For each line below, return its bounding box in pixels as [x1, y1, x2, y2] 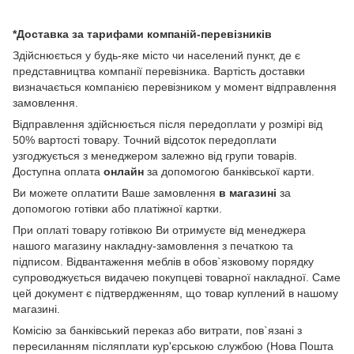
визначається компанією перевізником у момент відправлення [13, 81, 337, 94]
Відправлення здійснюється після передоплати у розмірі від [13, 118, 322, 131]
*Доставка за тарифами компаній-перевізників [13, 28, 272, 41]
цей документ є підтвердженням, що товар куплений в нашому [13, 287, 338, 300]
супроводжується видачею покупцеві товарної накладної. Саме [13, 271, 341, 284]
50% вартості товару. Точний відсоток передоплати [13, 134, 277, 147]
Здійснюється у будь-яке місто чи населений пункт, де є [13, 49, 300, 62]
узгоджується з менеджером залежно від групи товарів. [13, 149, 297, 163]
